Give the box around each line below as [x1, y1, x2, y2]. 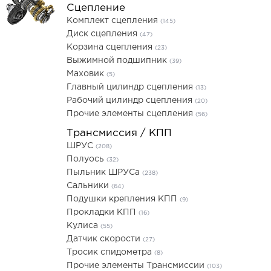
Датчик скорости [67, 235, 143, 243]
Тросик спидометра [67, 249, 154, 256]
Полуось [67, 155, 106, 163]
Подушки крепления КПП [67, 195, 180, 203]
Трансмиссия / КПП [67, 129, 172, 138]
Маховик [67, 70, 106, 77]
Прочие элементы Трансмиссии [67, 262, 207, 269]
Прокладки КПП [67, 209, 139, 216]
